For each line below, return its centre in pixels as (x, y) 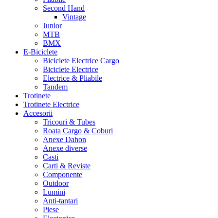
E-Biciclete (40, 52)
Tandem (55, 87)
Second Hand (64, 8)
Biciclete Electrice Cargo (81, 61)
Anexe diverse (65, 148)
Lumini (54, 192)
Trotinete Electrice (51, 104)
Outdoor (56, 183)
